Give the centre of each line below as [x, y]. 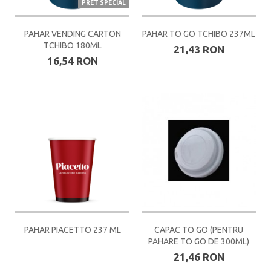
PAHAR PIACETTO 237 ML [72, 230]
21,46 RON [199, 256]
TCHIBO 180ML [72, 45]
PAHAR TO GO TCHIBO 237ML [199, 34]
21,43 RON [199, 49]
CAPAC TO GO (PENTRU [199, 230]
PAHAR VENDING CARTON [72, 34]
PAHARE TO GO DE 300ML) [199, 241]
